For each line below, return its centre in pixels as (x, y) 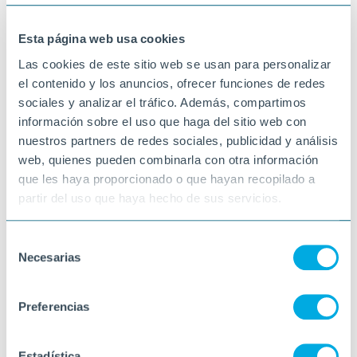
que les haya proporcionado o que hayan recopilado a (167, 178)
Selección (31, 241)
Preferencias (54, 307)
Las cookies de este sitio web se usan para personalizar (175, 64)
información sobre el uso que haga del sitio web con (163, 121)
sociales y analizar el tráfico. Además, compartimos (163, 102)
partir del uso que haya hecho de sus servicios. (150, 198)
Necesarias (49, 257)
